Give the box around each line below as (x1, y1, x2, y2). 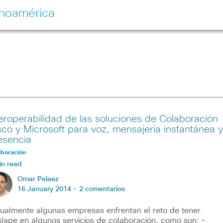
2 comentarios (79, 186, 125, 193)
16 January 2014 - (17, 186, 79, 193)
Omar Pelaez (17, 176, 59, 183)
